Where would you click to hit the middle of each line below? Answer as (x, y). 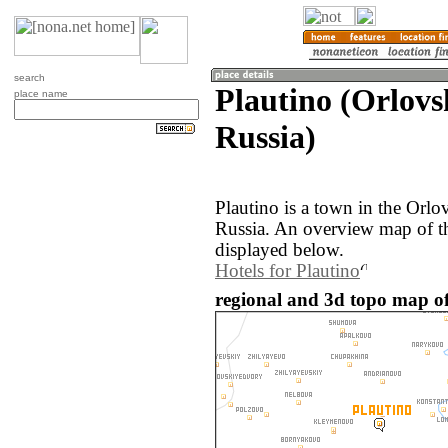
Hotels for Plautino (287, 271)
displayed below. (279, 250)
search (29, 77)
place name (41, 93)
